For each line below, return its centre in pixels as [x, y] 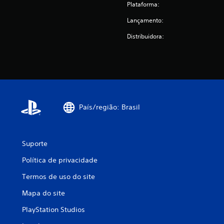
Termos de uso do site [58, 176]
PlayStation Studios [53, 209]
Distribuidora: [146, 36]
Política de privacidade [60, 160]
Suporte [35, 143]
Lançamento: [145, 20]
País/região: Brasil [109, 107]
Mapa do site [43, 193]
